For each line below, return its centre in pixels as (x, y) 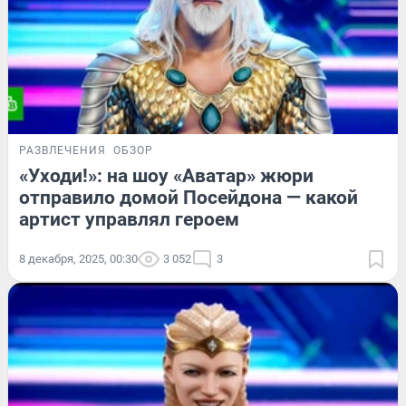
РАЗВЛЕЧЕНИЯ (63, 151)
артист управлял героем (129, 220)
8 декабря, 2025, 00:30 (78, 259)
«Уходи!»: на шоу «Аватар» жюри (166, 176)
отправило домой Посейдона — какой (188, 198)
